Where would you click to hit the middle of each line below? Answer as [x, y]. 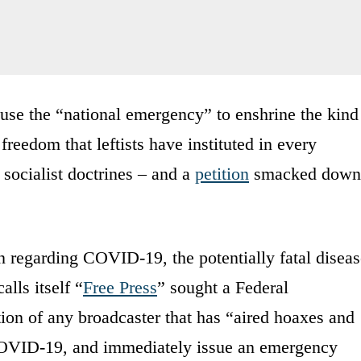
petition [222, 173]
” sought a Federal [223, 287]
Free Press [120, 287]
